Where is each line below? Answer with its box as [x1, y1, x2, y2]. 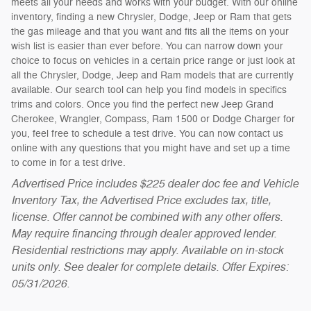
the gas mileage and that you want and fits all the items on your [11, 25, 289, 37]
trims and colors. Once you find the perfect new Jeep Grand [11, 98, 274, 110]
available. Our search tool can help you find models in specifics [11, 83, 287, 96]
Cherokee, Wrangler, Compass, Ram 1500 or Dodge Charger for [11, 112, 295, 125]
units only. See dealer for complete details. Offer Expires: [11, 259, 288, 274]
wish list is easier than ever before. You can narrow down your [11, 40, 283, 52]
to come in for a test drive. [11, 156, 126, 169]
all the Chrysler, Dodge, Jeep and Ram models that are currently [11, 69, 294, 81]
